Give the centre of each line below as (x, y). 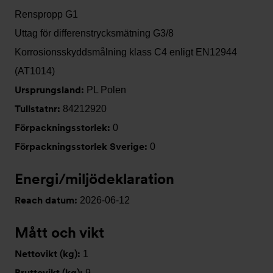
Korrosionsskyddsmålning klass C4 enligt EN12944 (126, 52)
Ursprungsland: (51, 90)
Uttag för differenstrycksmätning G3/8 (94, 33)
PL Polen (106, 90)
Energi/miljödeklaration (94, 179)
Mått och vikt (59, 232)
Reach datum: (47, 200)
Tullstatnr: (39, 109)
